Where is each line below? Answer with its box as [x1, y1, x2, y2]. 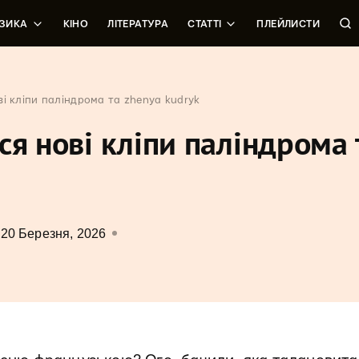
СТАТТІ [188, 19, 222, 29]
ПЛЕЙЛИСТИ [256, 19, 320, 29]
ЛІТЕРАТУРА [107, 19, 169, 29]
